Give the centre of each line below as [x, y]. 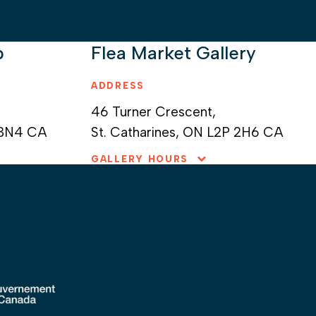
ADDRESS [118, 85]
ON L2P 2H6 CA [231, 132]
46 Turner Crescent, [154, 111]
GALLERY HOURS [140, 159]
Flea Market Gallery [174, 53]
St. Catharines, [135, 132]
